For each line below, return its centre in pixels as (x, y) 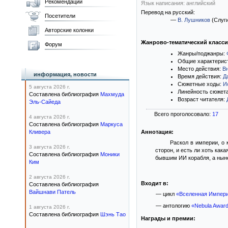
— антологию (173, 206)
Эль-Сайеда (45, 102)
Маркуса (111, 124)
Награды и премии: (168, 218)
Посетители (60, 16)
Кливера (40, 132)
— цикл (166, 194)
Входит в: (155, 183)
